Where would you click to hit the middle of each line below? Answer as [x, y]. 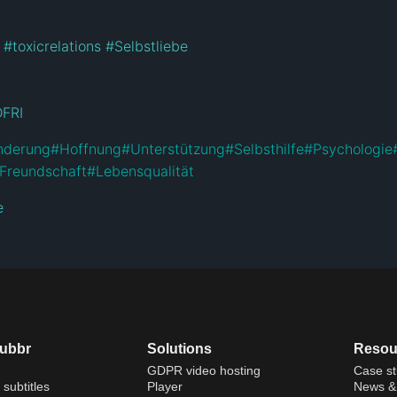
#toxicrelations [52, 46]
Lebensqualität [145, 171]
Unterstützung [178, 148]
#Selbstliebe [147, 46]
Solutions [179, 348]
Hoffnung [90, 148]
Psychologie [353, 148]
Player [164, 386]
